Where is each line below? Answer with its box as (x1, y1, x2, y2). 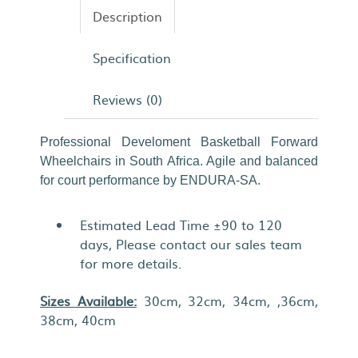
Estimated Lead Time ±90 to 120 (80, 215, 282, 234)
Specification (93, 48, 171, 67)
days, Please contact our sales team (80, 234, 302, 253)
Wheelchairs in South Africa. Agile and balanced (40, 154, 318, 168)
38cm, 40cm (40, 310, 120, 329)
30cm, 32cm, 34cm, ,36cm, (136, 291, 319, 310)
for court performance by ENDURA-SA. (40, 173, 264, 187)
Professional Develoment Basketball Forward (40, 135, 318, 149)
